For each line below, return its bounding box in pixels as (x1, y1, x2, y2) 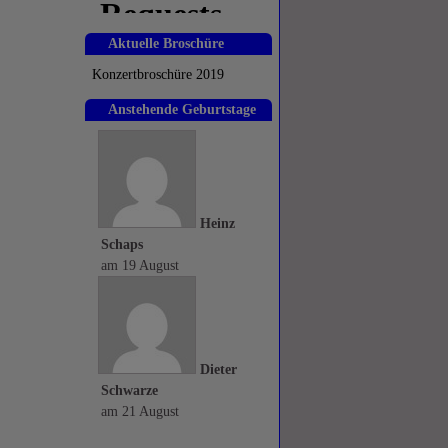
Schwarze (101, 383, 158, 398)
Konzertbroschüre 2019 (92, 67, 224, 82)
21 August (122, 404, 179, 419)
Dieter (200, 362, 237, 377)
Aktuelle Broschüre (108, 36, 224, 51)
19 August (122, 258, 179, 273)
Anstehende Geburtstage (108, 102, 256, 117)
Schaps (101, 237, 143, 252)
